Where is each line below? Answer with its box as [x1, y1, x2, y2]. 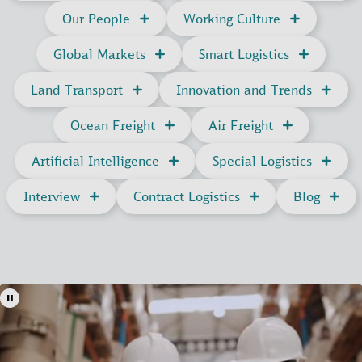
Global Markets [53, 46, 145, 63]
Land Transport [31, 82, 123, 99]
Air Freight [208, 117, 273, 134]
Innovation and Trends [176, 82, 312, 99]
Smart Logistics [199, 46, 289, 63]
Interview [23, 188, 80, 205]
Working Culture [183, 11, 280, 27]
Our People [62, 11, 130, 27]
